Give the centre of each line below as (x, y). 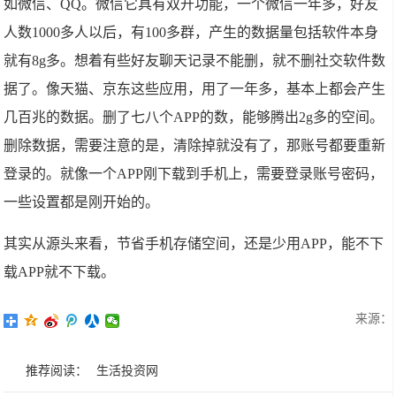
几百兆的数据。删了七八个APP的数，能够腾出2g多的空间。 (194, 117)
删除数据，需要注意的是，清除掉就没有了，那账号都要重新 (195, 145)
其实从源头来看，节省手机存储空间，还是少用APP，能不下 (194, 244)
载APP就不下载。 (60, 272)
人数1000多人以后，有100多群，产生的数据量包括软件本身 (191, 32)
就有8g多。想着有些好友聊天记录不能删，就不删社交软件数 (195, 61)
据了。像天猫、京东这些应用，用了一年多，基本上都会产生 (195, 89)
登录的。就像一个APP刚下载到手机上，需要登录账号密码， (194, 174)
